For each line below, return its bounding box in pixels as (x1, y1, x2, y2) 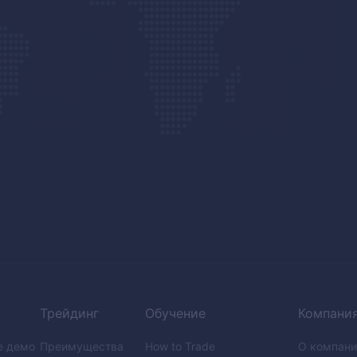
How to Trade (145, 339, 216, 353)
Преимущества (40, 339, 124, 353)
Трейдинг (40, 304, 100, 321)
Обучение (145, 304, 206, 321)
